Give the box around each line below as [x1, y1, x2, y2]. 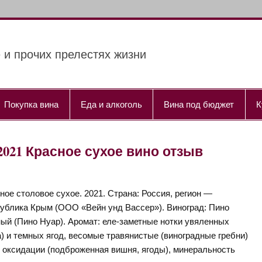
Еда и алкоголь [80, 98, 142, 110]
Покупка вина [4, 98, 59, 110]
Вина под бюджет [164, 98, 235, 110]
